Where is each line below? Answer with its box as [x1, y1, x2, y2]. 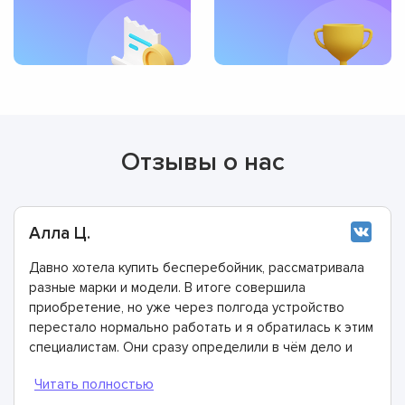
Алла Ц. [29, 222, 90, 244]
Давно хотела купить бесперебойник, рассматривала [29, 259, 364, 276]
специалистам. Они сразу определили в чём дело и [29, 338, 353, 355]
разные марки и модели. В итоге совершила [29, 278, 306, 296]
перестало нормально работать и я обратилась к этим [29, 318, 373, 335]
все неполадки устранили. [29, 358, 193, 375]
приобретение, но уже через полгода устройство [29, 298, 344, 316]
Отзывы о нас [120, 146, 285, 177]
